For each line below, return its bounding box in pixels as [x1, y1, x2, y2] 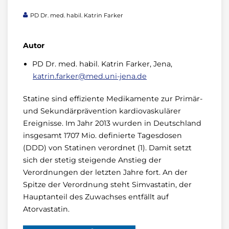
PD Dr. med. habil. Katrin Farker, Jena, [32, 59, 172, 68]
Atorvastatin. [23, 204, 70, 214]
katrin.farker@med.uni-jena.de [33, 71, 147, 81]
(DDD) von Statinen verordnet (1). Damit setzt [23, 143, 192, 152]
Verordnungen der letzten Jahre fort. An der [23, 167, 188, 177]
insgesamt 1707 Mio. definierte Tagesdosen [23, 130, 182, 140]
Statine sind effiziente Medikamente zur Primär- [23, 94, 202, 103]
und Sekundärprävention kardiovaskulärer [23, 106, 181, 116]
